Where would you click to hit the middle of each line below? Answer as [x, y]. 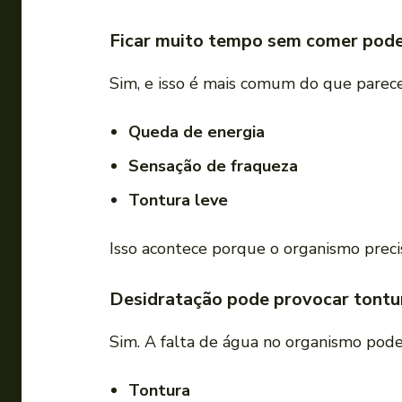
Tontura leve [178, 201]
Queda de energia [197, 132]
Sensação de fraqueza [213, 166]
